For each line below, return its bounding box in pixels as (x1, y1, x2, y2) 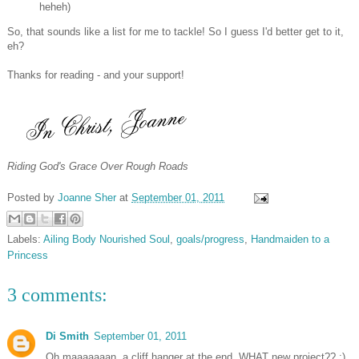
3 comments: (7, 284, 107, 306)
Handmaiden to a (251, 233, 329, 246)
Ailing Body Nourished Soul (43, 233, 170, 246)
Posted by (7, 191, 58, 204)
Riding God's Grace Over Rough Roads (7, 160, 188, 173)
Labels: (7, 233, 43, 246)
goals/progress (176, 233, 244, 246)
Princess (7, 249, 48, 262)
